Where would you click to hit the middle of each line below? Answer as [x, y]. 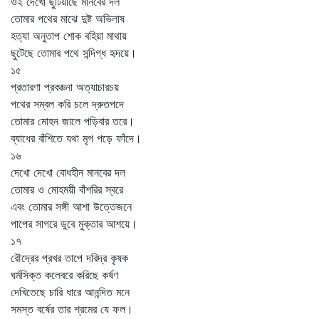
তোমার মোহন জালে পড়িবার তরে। [73, 121]
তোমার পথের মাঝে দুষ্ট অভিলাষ [68, 19]
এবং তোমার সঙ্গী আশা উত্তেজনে [71, 206]
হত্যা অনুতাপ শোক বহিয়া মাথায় [69, 36]
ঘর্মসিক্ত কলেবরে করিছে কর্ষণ [64, 275]
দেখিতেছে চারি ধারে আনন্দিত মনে [70, 292]
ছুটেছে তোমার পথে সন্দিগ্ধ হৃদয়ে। [74, 53]
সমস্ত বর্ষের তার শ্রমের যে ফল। [72, 309]
